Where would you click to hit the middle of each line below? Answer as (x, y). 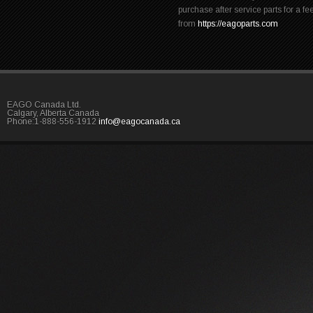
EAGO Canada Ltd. (44, 105)
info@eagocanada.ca (139, 122)
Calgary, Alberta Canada (53, 113)
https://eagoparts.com (238, 24)
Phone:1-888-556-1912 (53, 122)
